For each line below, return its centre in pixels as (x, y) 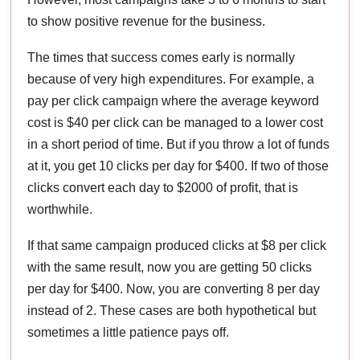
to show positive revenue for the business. (147, 21)
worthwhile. (60, 209)
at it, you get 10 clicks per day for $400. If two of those (178, 166)
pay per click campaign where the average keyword (174, 100)
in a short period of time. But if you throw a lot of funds (179, 144)
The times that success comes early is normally (162, 57)
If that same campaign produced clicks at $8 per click (177, 245)
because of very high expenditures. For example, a (171, 79)
